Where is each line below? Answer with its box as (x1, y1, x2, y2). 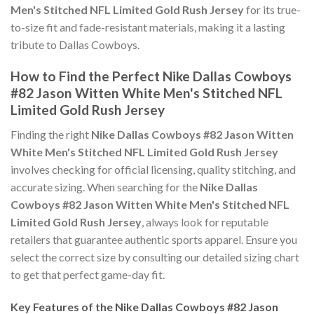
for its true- (244, 3, 301, 17)
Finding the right (11, 127, 91, 141)
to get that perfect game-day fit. (11, 267, 165, 281)
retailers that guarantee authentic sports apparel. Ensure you (11, 232, 297, 246)
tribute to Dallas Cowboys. (11, 38, 139, 52)
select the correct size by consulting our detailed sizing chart (11, 250, 299, 264)
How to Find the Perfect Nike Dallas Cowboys (11, 68, 292, 85)
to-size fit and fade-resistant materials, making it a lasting (11, 20, 285, 34)
